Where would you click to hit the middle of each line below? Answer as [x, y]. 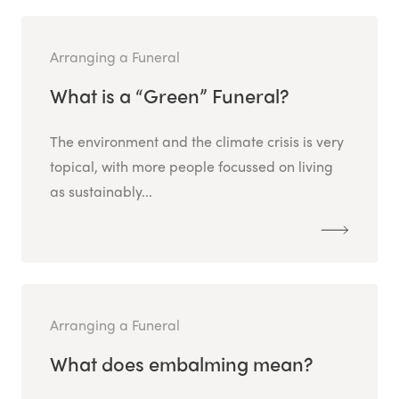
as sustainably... [101, 191]
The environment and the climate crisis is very [197, 142]
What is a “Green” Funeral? [170, 96]
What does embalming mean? [182, 364]
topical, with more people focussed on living [191, 167]
